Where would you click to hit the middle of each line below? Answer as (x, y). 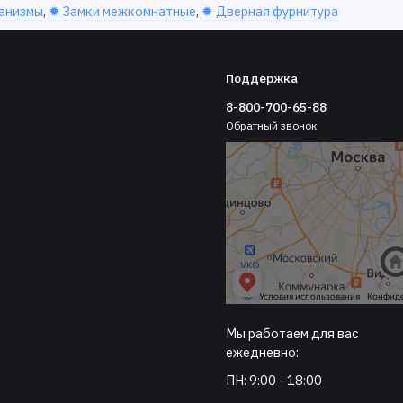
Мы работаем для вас (292, 334)
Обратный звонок (272, 125)
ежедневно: (263, 353)
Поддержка (262, 79)
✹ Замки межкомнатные (122, 12)
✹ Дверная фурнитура (269, 12)
